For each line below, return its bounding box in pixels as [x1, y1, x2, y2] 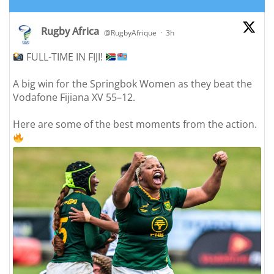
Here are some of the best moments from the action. [13, 117, 257, 131]
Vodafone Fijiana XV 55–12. [13, 91, 135, 105]
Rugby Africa [41, 24, 99, 39]
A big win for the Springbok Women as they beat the [13, 77, 252, 91]
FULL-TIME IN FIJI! [24, 50, 106, 64]
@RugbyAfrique [104, 28, 157, 39]
